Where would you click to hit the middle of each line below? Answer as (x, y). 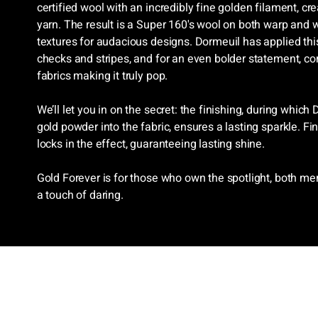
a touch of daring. (80, 196)
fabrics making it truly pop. (102, 76)
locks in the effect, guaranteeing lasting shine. (151, 144)
